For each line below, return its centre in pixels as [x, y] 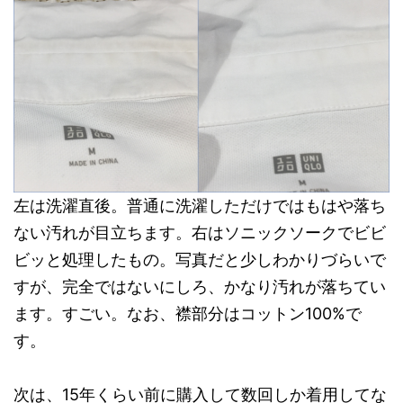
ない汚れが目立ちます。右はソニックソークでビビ [200, 233]
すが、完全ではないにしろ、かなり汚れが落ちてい [200, 287]
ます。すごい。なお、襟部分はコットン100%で [188, 314]
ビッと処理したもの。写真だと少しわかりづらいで [200, 260]
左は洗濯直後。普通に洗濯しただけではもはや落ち [200, 206]
